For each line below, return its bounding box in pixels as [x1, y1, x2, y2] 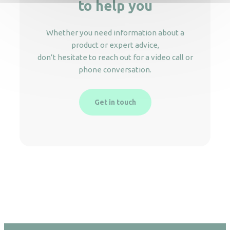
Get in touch [94, 98, 136, 107]
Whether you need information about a [46, 28, 184, 37]
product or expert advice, [71, 41, 159, 50]
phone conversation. [79, 65, 151, 74]
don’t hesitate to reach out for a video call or [37, 53, 193, 62]
